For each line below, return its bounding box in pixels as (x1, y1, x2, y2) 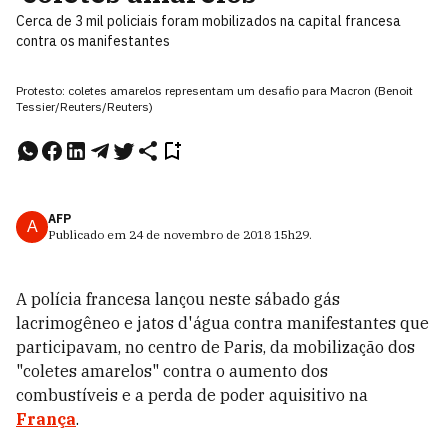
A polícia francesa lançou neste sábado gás (16, 289, 340, 309)
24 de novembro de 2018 (129, 227, 271, 242)
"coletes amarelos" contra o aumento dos (16, 361, 328, 381)
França (16, 409, 76, 429)
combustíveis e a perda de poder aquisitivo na (16, 385, 368, 405)
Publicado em (48, 227, 129, 242)
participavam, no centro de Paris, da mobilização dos (16, 337, 415, 357)
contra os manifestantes (16, 32, 170, 50)
